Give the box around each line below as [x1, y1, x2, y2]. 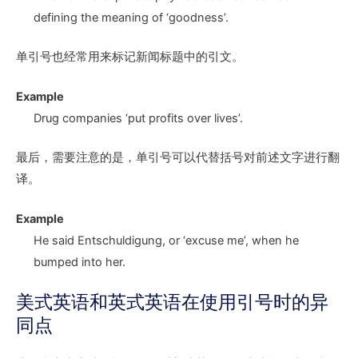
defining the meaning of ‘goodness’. [33, 10, 229, 25]
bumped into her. [33, 255, 125, 270]
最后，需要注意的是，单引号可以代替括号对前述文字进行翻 [16, 150, 340, 165]
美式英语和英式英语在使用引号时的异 [16, 291, 328, 314]
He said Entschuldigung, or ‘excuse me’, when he [33, 233, 299, 249]
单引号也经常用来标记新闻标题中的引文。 [16, 49, 244, 64]
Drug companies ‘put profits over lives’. [33, 111, 243, 126]
